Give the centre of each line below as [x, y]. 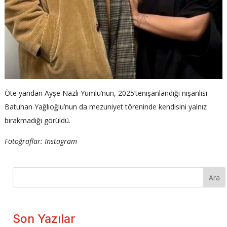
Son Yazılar [44, 219]
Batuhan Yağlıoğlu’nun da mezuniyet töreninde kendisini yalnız [106, 107]
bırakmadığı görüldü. [37, 121]
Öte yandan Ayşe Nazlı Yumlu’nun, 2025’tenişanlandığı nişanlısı [106, 93]
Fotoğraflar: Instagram [41, 141]
